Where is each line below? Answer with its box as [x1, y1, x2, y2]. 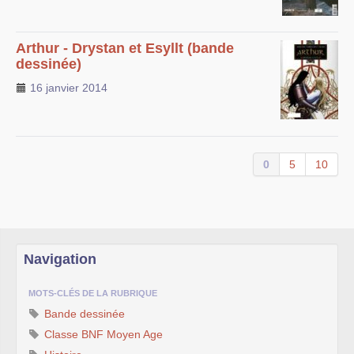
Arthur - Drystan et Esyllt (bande [16, 40, 234, 56]
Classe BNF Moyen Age [41, 327, 163, 341]
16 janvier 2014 [27, 81, 107, 94]
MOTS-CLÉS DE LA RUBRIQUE [28, 288, 157, 298]
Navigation [24, 250, 96, 267]
